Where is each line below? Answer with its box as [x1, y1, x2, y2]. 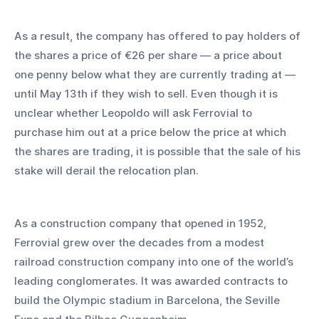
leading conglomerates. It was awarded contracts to [14, 273, 291, 288]
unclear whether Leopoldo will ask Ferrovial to [14, 105, 255, 120]
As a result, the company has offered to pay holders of [14, 28, 303, 43]
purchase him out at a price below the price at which [14, 125, 289, 139]
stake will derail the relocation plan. [14, 163, 199, 177]
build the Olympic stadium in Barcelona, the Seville [14, 293, 283, 307]
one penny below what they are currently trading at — [14, 67, 298, 81]
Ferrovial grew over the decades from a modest [14, 235, 267, 249]
